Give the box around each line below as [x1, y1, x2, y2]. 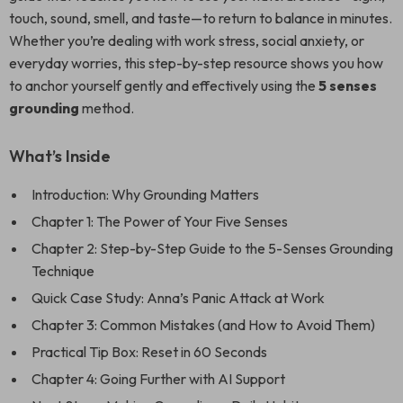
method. [79, 99, 134, 117]
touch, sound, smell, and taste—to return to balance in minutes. [9, 9, 392, 27]
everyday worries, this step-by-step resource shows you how [9, 54, 383, 72]
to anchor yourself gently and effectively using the [9, 76, 318, 94]
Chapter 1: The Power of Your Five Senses [31, 212, 288, 230]
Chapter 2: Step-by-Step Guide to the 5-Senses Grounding [31, 239, 393, 257]
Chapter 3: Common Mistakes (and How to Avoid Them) [31, 316, 375, 334]
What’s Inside [9, 146, 111, 166]
